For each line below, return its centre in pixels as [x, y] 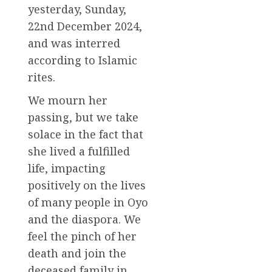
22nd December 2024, [85, 26]
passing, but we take [83, 117]
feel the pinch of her [82, 236]
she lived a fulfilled [79, 151]
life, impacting [67, 168]
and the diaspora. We [84, 219]
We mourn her [68, 100]
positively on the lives [87, 185]
